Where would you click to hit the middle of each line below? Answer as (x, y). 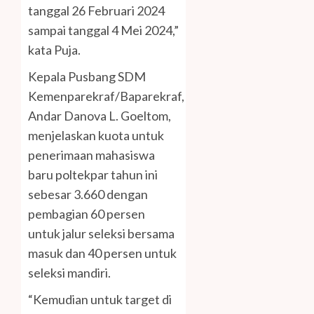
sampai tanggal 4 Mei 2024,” (103, 30)
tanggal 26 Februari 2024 (96, 11)
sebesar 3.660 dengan (88, 194)
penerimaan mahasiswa (91, 155)
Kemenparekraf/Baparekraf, (106, 96)
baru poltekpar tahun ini (93, 175)
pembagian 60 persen (87, 214)
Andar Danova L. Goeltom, (100, 116)
